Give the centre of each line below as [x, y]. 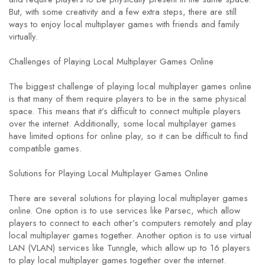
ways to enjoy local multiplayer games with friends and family [124, 24]
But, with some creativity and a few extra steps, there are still [123, 12]
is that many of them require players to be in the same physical [127, 99]
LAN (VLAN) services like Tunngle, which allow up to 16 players [130, 248]
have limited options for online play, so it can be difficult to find [128, 136]
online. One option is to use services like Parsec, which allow [125, 211]
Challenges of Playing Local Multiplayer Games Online [111, 62]
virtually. [23, 37]
